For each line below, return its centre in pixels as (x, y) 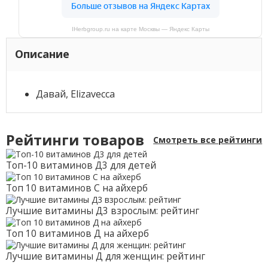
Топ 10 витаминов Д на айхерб (77, 234)
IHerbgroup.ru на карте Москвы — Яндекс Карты (140, 29)
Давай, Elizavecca (75, 94)
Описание (42, 54)
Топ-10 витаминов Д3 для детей (81, 166)
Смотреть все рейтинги (208, 140)
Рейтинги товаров (75, 140)
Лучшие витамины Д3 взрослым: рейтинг (102, 211)
